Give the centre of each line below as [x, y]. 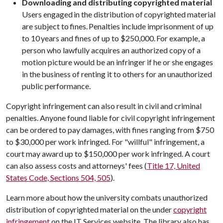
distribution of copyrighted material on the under [90, 209]
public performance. [57, 86]
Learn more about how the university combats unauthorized [107, 197]
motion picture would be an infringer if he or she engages [117, 62]
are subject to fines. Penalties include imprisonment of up [118, 26]
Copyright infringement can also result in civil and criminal [104, 106]
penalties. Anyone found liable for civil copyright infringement [111, 118]
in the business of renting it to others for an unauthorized [117, 74]
